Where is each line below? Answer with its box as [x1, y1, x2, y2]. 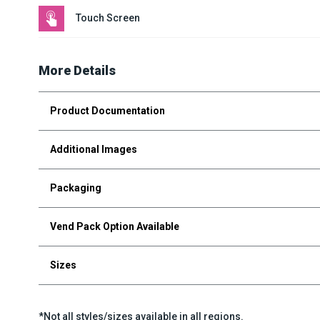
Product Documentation [49, 104, 165, 116]
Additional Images [49, 143, 137, 155]
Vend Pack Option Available [49, 220, 179, 232]
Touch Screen [75, 12, 140, 24]
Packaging [49, 181, 101, 194]
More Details [38, 62, 116, 78]
